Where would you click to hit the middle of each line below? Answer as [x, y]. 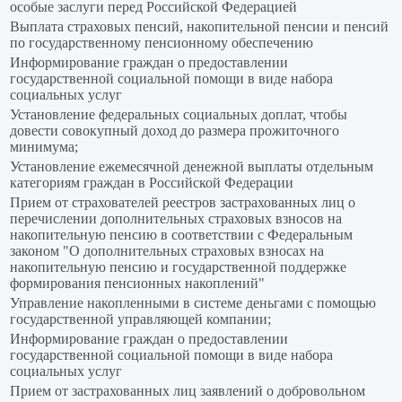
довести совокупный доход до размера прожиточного [175, 131]
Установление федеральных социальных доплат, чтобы [179, 115]
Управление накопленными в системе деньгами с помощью [193, 303]
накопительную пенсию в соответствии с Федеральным [181, 235]
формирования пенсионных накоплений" [137, 284]
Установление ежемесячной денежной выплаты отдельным [192, 167]
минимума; [44, 147]
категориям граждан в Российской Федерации [152, 183]
